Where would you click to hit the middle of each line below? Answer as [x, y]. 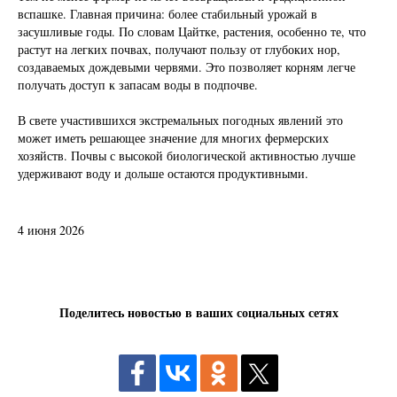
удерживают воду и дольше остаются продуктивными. [163, 173]
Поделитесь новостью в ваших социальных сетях [198, 313]
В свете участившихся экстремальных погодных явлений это [180, 120]
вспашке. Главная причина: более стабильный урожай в [167, 14]
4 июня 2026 [51, 230]
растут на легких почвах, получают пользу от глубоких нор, [179, 49]
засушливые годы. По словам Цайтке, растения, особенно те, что [192, 31]
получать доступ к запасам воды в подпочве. [138, 85]
